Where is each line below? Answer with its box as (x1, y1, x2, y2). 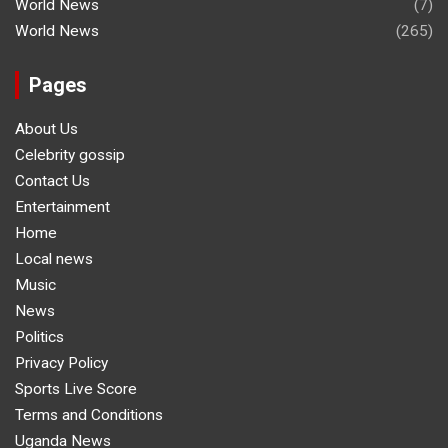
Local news (15, 250, 93, 269)
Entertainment (15, 198, 110, 217)
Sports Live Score (15, 380, 137, 399)
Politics (15, 328, 64, 347)
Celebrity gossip (15, 146, 125, 165)
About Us (15, 120, 78, 139)
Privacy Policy (15, 354, 108, 373)
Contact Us (15, 172, 90, 191)
